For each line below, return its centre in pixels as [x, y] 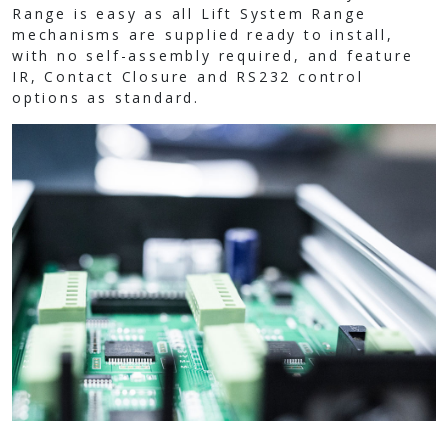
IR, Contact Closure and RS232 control [188, 76]
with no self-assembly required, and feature [213, 55]
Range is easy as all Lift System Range [189, 13]
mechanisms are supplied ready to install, [203, 34]
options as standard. [106, 97]
